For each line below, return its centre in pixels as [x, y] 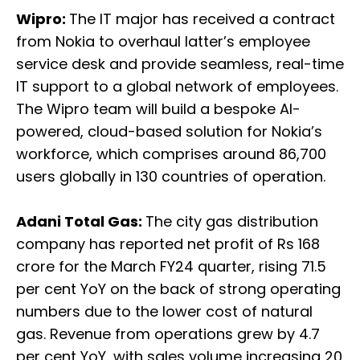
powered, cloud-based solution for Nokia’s [169, 132]
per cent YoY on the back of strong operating [178, 289]
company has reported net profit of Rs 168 [168, 244]
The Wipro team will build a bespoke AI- [158, 109]
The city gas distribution [232, 222]
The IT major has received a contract [202, 19]
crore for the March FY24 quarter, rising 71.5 [171, 267]
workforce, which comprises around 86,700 [171, 154]
